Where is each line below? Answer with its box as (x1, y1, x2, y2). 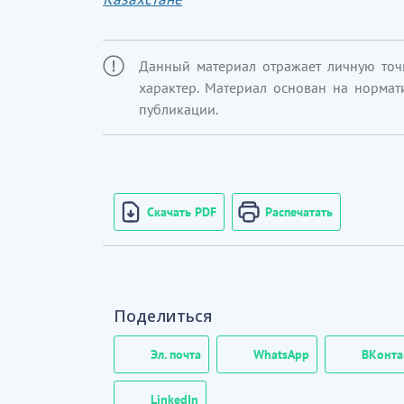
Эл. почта (151, 345, 201, 363)
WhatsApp (253, 345, 309, 363)
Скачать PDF (147, 203, 216, 220)
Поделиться (114, 305, 212, 326)
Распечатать (265, 203, 333, 220)
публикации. (139, 100, 218, 118)
